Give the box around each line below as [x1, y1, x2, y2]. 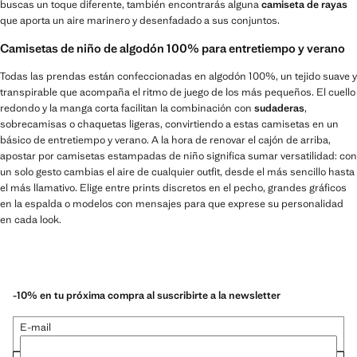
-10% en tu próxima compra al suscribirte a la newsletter [13, 288, 280, 303]
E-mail [20, 320, 51, 335]
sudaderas [254, 101, 304, 116]
